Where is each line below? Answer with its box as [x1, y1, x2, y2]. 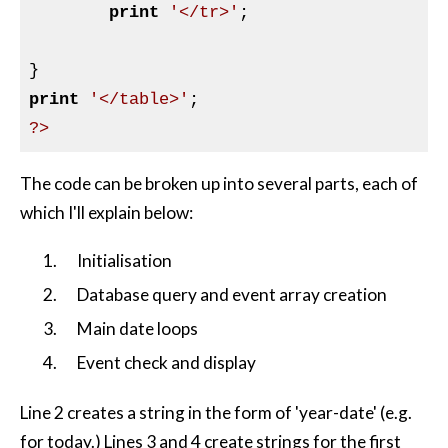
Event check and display [77, 352, 257, 374]
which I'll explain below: [20, 202, 193, 224]
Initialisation [77, 250, 173, 272]
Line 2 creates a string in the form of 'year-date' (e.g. [20, 401, 412, 423]
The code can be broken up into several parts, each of [20, 173, 418, 195]
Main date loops [77, 318, 199, 340]
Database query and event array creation [77, 284, 388, 306]
